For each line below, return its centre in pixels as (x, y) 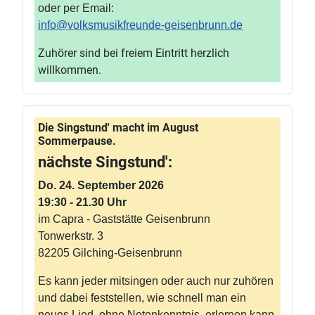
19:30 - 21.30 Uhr (82, 202)
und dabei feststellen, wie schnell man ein (142, 298)
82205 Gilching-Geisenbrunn (110, 253)
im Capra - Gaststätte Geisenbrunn (124, 219)
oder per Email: (76, 8)
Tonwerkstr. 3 (71, 236)
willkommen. (70, 70)
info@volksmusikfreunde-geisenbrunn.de (140, 25)
